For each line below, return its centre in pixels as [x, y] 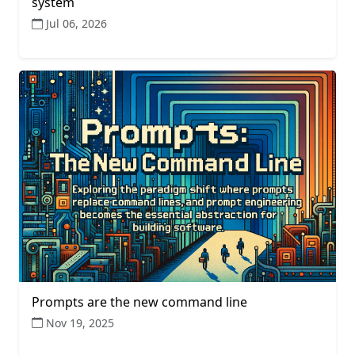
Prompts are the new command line [139, 302]
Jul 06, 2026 [76, 24]
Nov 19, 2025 [80, 323]
